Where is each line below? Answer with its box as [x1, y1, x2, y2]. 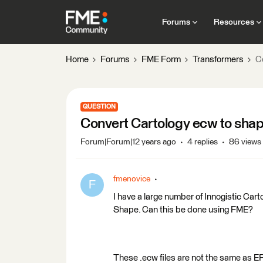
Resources [213, 18, 254, 26]
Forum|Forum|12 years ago [80, 138, 176, 146]
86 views [229, 138, 261, 146]
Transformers [193, 55, 244, 64]
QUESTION [83, 103, 116, 110]
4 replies [187, 138, 218, 146]
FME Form [141, 55, 181, 64]
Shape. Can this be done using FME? [113, 205, 255, 214]
